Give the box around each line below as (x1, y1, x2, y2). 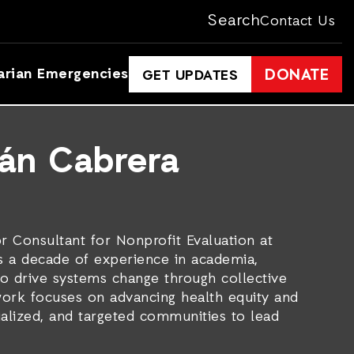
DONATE (265, 65, 330, 86)
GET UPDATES (141, 66, 239, 85)
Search (208, 11, 260, 32)
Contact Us (260, 12, 335, 31)
